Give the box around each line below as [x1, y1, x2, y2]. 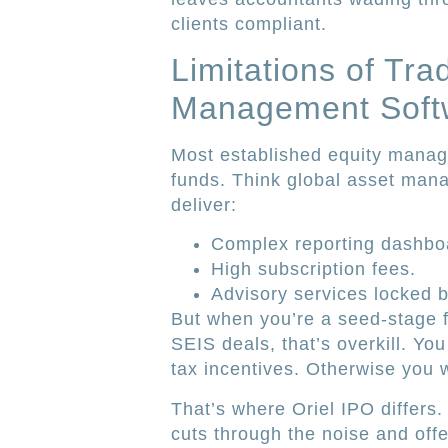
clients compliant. [170, 13, 327, 34]
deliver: [170, 195, 237, 215]
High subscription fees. [210, 259, 416, 280]
